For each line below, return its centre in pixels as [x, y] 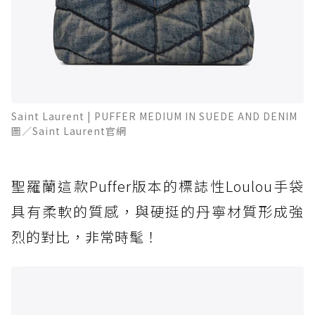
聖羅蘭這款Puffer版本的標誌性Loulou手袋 [157, 186]
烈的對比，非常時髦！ [85, 236]
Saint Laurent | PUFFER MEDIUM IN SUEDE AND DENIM [154, 116]
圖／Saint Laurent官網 [69, 130]
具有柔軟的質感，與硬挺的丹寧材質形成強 [157, 211]
